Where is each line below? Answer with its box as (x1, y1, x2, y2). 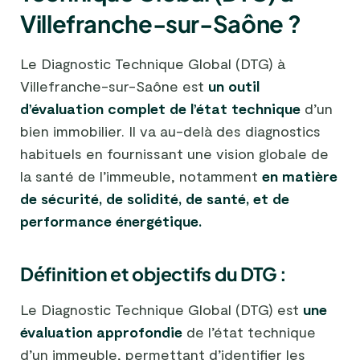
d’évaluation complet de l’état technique (20, 100, 301, 118)
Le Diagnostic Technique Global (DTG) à (20, 55, 285, 73)
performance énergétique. (20, 212, 202, 231)
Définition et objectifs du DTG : (20, 262, 287, 286)
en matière (262, 167, 337, 186)
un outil (208, 77, 260, 96)
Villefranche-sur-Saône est (20, 77, 208, 96)
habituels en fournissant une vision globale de (20, 145, 329, 163)
